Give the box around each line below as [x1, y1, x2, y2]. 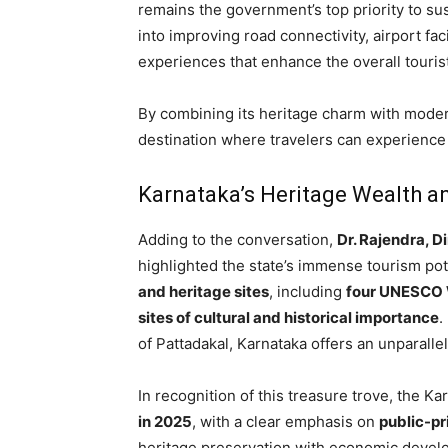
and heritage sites [138, 281, 269, 301]
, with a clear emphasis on [192, 411, 379, 431]
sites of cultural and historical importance [138, 307, 439, 327]
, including [269, 281, 346, 301]
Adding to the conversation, [138, 229, 337, 249]
